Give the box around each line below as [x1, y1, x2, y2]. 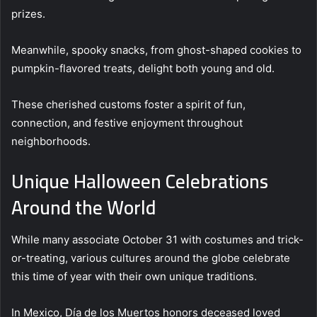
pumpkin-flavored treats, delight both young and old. [11, 62, 275, 76]
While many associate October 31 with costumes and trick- [11, 232, 304, 246]
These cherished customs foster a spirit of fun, [11, 98, 246, 112]
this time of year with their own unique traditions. [11, 269, 257, 283]
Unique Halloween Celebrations [11, 163, 268, 200]
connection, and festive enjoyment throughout [11, 116, 243, 130]
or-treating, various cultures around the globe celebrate [11, 250, 290, 265]
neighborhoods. [11, 134, 91, 149]
